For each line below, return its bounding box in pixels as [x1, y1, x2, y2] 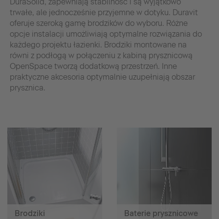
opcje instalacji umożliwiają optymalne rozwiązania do [10, 29, 202, 39]
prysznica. [10, 83, 45, 92]
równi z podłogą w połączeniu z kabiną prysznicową [10, 50, 193, 60]
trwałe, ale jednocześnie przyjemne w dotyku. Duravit [10, 7, 198, 17]
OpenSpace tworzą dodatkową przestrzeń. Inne [10, 61, 177, 71]
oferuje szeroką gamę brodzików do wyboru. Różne [10, 18, 188, 28]
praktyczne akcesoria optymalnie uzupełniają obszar [10, 72, 195, 82]
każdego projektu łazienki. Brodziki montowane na [10, 40, 187, 49]
